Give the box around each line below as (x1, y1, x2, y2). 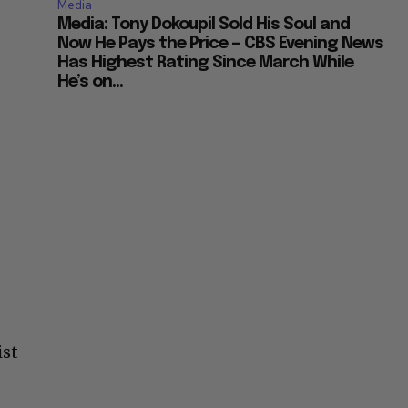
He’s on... (57, 74, 124, 91)
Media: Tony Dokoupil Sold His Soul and (57, 16, 351, 34)
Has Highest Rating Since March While (57, 55, 354, 72)
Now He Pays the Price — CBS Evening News (57, 36, 384, 53)
